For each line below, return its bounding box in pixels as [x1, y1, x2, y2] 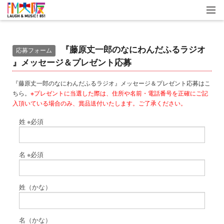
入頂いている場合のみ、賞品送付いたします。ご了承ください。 [12, 98, 188, 107]
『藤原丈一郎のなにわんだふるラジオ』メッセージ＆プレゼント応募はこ [12, 78, 210, 87]
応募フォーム [15, 46, 52, 54]
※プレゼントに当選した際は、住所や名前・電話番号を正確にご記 [30, 88, 208, 97]
